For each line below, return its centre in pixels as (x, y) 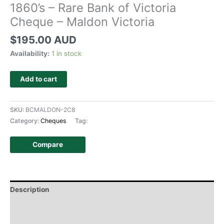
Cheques (53, 121)
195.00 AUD (46, 40)
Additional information (48, 207)
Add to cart (38, 79)
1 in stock (66, 53)
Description (30, 189)
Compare (48, 144)
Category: (25, 121)
